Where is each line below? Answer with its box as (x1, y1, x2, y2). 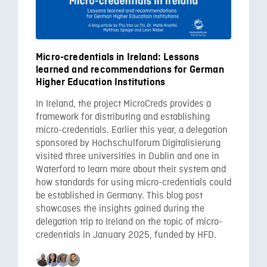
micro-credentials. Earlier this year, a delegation (36, 124, 228, 136)
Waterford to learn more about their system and (36, 163, 226, 176)
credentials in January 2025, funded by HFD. (36, 229, 216, 241)
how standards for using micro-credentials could (36, 176, 231, 189)
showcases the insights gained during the (36, 203, 204, 215)
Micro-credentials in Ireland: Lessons (36, 51, 200, 63)
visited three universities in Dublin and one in (36, 150, 219, 163)
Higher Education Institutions (36, 76, 166, 88)
